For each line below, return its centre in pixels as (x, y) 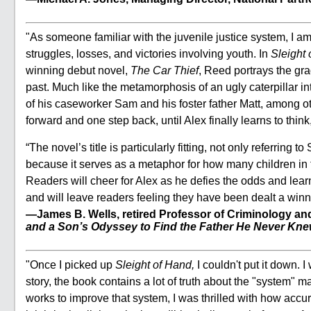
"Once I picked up (70, 265)
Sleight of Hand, (155, 265)
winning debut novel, (78, 70)
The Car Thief (165, 70)
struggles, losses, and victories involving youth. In (148, 54)
